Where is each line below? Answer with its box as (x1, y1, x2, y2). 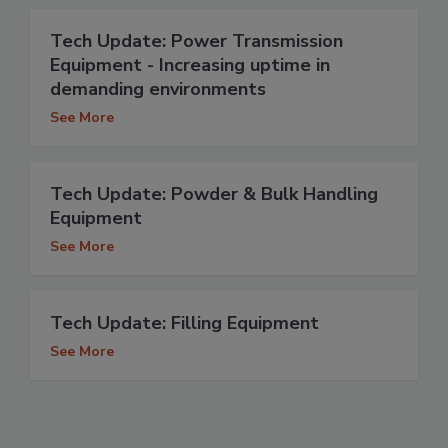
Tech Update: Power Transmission (50, 29, 343, 54)
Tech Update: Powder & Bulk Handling (50, 182, 378, 207)
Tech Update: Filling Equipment (50, 311, 319, 336)
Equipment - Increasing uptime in (50, 53, 330, 78)
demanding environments (50, 77, 266, 102)
